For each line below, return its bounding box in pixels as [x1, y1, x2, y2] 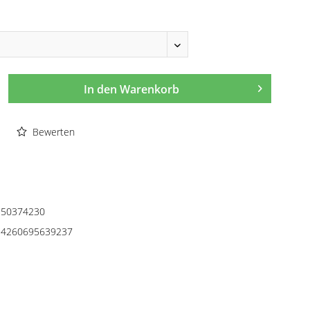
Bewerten [29, 125, 75, 138]
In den [84, 82, 118, 97]
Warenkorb [120, 82, 180, 97]
